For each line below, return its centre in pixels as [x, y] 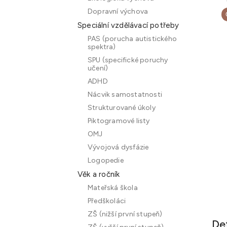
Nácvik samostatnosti [125, 94]
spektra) [102, 47]
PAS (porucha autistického [132, 39]
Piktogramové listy [119, 121]
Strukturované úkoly [122, 108]
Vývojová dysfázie [118, 147]
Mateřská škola [113, 188]
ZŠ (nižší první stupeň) [125, 214]
